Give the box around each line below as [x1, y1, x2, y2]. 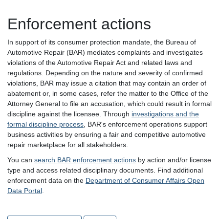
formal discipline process [7, 120, 84, 128]
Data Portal [7, 186, 42, 195]
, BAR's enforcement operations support [84, 120, 207, 128]
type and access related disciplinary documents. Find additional [7, 166, 203, 174]
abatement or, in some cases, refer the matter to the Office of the [7, 89, 208, 97]
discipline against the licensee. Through [7, 109, 131, 118]
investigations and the [131, 109, 199, 118]
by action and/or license [136, 155, 211, 164]
